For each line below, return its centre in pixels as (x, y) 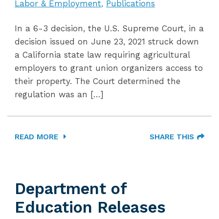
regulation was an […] (59, 94)
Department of (71, 189)
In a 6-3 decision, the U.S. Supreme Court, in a (109, 28)
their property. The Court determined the (98, 81)
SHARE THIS (172, 137)
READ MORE (38, 137)
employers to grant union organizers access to (109, 68)
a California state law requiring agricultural (102, 55)
